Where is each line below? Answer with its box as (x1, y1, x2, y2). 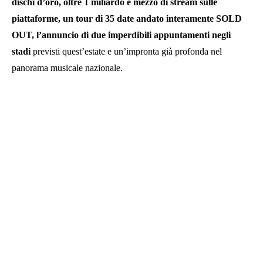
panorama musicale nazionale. (12, 62, 123, 73)
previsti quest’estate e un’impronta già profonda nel (31, 46, 222, 56)
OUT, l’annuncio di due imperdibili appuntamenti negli (12, 29, 231, 40)
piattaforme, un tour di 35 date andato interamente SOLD (12, 13, 242, 23)
